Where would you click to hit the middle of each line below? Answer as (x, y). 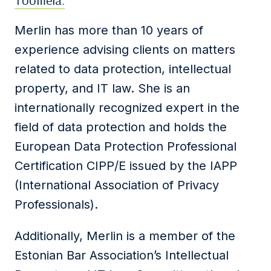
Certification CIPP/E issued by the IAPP (126, 166)
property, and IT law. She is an (102, 88)
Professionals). (56, 204)
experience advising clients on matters (125, 50)
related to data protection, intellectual (123, 69)
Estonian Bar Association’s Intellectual (122, 255)
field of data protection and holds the (121, 127)
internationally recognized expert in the (127, 108)
